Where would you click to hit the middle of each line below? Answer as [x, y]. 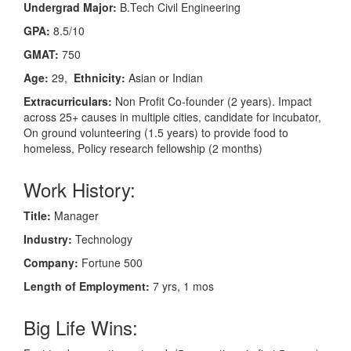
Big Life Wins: [81, 327]
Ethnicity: [100, 77]
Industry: [48, 239]
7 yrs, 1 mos [182, 286]
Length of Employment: [87, 286]
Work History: [80, 189]
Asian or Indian [164, 77]
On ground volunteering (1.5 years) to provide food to [156, 132]
